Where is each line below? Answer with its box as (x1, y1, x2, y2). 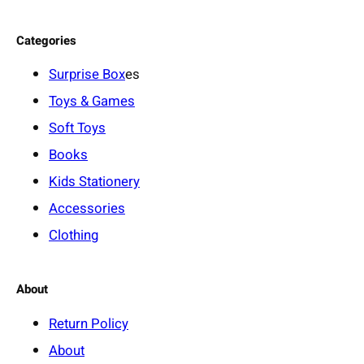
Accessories (49, 198, 125, 219)
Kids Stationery (49, 171, 140, 193)
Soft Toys (49, 118, 106, 139)
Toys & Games (49, 91, 135, 112)
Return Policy (49, 313, 128, 334)
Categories (16, 31, 76, 50)
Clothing (49, 225, 98, 246)
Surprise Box (49, 64, 125, 85)
